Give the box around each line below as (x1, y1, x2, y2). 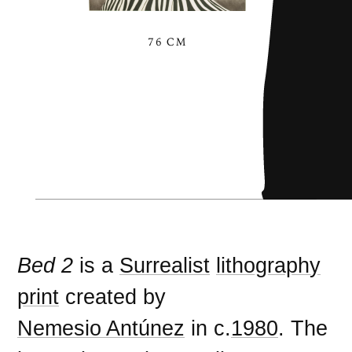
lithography (216, 253, 321, 278)
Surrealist (119, 253, 211, 278)
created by (59, 284, 167, 310)
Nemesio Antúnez (17, 316, 185, 341)
